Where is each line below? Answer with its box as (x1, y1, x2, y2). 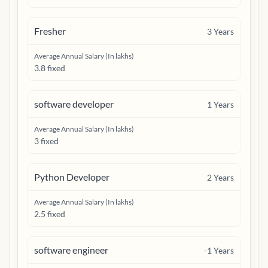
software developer (34, 98, 114, 109)
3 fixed (34, 136, 59, 146)
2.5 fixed (34, 209, 65, 219)
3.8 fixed (34, 63, 65, 73)
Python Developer (34, 171, 109, 182)
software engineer (34, 244, 108, 255)
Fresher (34, 25, 66, 36)
